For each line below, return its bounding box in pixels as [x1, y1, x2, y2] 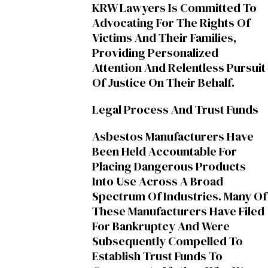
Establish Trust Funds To [92, 248, 223, 265]
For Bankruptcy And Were [92, 218, 230, 235]
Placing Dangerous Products [92, 158, 246, 175]
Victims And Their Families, [92, 29, 236, 46]
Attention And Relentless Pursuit [92, 59, 266, 76]
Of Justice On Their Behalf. [92, 74, 234, 91]
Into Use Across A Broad [92, 173, 223, 190]
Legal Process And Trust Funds [92, 101, 258, 118]
